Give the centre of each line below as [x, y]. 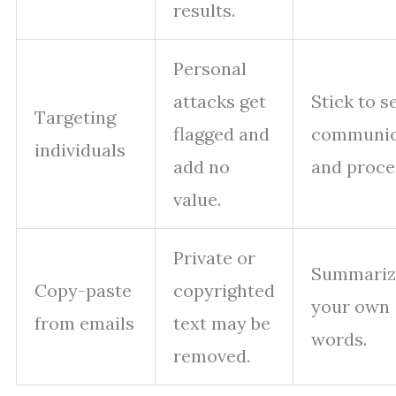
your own [350, 307]
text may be [222, 324]
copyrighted [224, 291]
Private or [214, 258]
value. [197, 200]
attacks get [220, 102]
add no [202, 167]
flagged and [221, 134]
